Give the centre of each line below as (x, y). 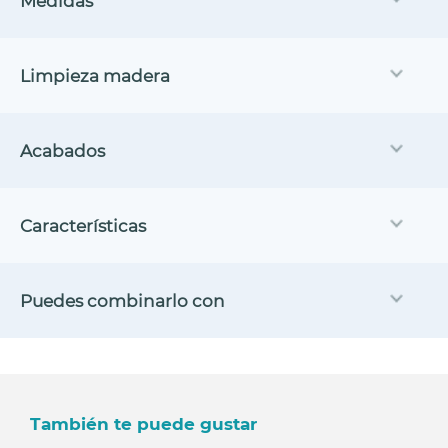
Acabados (62, 150)
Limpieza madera (95, 75)
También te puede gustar (143, 424)
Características (83, 225)
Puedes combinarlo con (122, 300)
